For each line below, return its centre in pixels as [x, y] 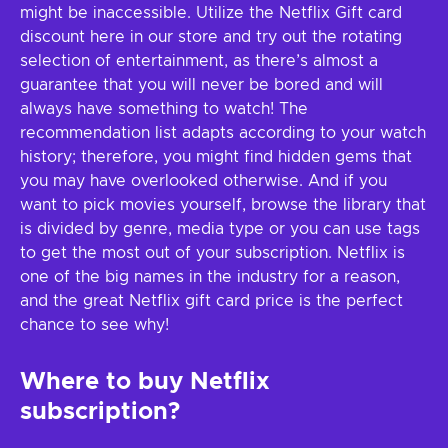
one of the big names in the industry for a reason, [210, 277]
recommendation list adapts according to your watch [223, 133]
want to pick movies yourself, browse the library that [223, 205]
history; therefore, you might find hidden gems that [216, 157]
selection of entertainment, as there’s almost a [199, 61]
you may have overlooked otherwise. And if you [203, 181]
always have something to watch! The [164, 109]
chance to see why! [94, 325]
